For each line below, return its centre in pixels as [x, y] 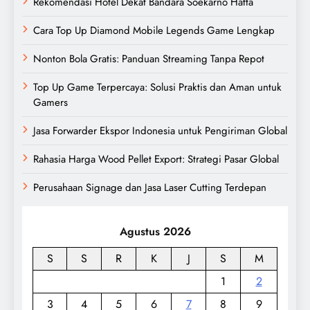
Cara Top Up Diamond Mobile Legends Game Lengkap [154, 30]
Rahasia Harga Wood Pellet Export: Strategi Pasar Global [156, 159]
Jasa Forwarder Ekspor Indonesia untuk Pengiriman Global [160, 130]
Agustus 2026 [155, 231]
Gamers [51, 102]
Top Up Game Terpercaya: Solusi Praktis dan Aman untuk [157, 87]
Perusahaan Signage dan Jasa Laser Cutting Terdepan [150, 187]
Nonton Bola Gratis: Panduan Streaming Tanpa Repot [149, 58]
